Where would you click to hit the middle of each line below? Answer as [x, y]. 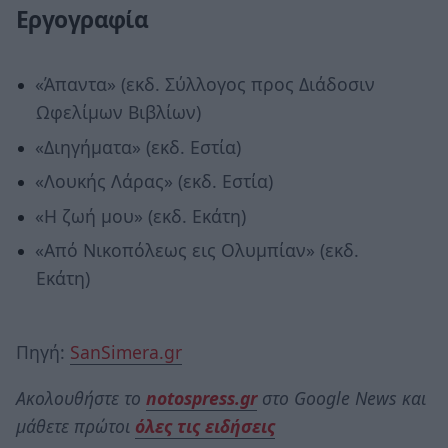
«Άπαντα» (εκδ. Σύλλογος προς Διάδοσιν [204, 84]
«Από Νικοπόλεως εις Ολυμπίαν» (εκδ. [196, 250]
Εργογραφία [82, 19]
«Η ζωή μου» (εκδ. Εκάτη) [140, 215]
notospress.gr [201, 397]
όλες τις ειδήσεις [205, 425]
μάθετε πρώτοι [75, 425]
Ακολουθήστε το [81, 397]
